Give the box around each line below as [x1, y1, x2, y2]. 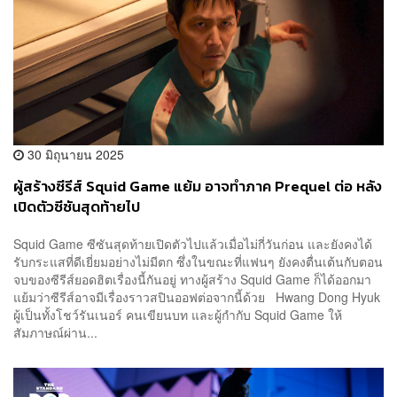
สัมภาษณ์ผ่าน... [13, 323, 97, 341]
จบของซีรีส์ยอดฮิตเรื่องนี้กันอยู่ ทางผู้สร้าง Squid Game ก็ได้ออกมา [13, 269, 371, 288]
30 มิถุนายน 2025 [24, 145, 124, 164]
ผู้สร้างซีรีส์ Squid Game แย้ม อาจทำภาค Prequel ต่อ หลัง [13, 175, 382, 198]
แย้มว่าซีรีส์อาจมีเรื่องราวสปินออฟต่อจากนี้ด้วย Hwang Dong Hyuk [13, 287, 380, 306]
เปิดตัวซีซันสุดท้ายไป [13, 196, 140, 219]
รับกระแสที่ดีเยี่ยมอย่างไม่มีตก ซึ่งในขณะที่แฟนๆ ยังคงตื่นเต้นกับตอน [13, 252, 383, 270]
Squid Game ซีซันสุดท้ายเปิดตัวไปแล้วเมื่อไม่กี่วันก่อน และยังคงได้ [13, 234, 372, 253]
